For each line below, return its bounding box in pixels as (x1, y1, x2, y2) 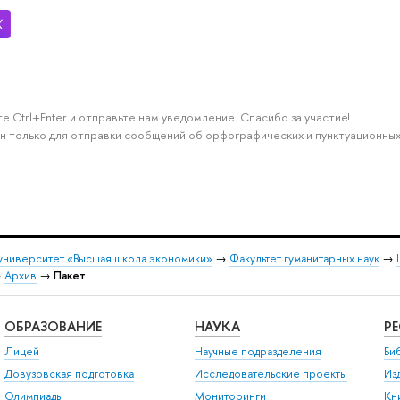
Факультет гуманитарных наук (229, 250, 379, 266)
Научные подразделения (194, 343, 321, 359)
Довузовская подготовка (4, 366, 134, 382)
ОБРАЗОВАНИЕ (4, 317, 102, 337)
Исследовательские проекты (194, 366, 347, 382)
